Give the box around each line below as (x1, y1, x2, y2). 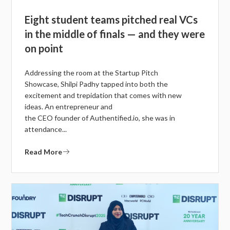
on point (25, 42, 64, 55)
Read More (25, 147, 63, 157)
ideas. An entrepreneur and (25, 102, 113, 111)
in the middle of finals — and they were (25, 28, 205, 41)
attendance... (25, 125, 67, 134)
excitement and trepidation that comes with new (25, 91, 182, 100)
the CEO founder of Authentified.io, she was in (25, 113, 176, 123)
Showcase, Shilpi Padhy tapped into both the (25, 80, 168, 89)
